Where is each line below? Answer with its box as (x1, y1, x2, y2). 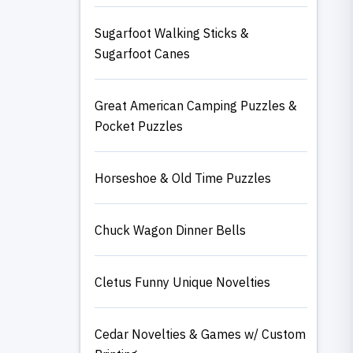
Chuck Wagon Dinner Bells (95, 221, 246, 238)
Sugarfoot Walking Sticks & (95, 24, 249, 41)
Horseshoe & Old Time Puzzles (95, 169, 271, 186)
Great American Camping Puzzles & (95, 97, 297, 113)
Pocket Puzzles (95, 117, 183, 134)
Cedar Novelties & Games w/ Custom (95, 325, 306, 342)
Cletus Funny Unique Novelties (95, 273, 270, 290)
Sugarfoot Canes (95, 45, 190, 61)
